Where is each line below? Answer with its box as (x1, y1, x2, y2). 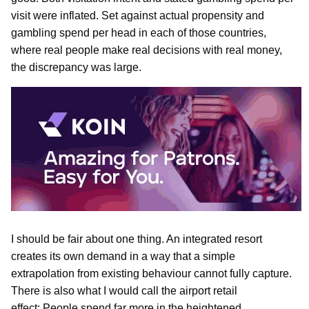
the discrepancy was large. (11, 61, 141, 74)
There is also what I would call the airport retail (11, 284, 237, 297)
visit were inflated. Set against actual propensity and (11, 10, 264, 22)
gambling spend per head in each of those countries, (11, 27, 266, 39)
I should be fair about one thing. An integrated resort (11, 232, 262, 245)
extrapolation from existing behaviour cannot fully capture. (11, 267, 292, 279)
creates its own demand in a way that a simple (11, 250, 235, 262)
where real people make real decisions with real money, (11, 44, 282, 57)
